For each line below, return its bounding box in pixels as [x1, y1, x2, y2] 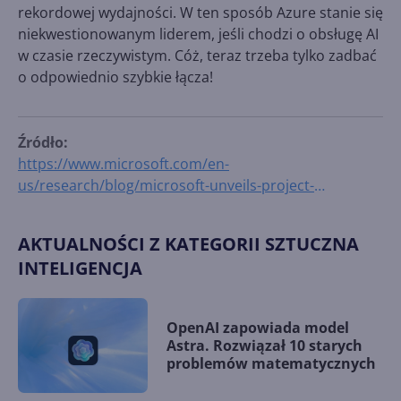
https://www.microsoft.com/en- [18, 154, 229, 175]
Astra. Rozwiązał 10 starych [166, 336, 363, 356]
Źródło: [18, 132, 68, 153]
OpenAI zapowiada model [166, 318, 349, 338]
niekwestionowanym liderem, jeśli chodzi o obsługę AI [18, 24, 379, 45]
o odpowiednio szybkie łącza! [18, 67, 213, 88]
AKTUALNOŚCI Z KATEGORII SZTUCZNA [18, 232, 359, 257]
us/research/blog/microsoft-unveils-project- [18, 175, 314, 196]
